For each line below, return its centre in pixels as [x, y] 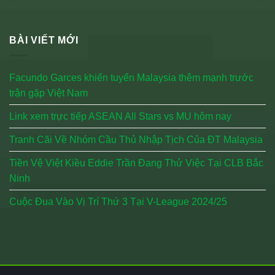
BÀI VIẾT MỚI [44, 41]
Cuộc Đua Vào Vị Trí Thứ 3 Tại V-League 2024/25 [118, 202]
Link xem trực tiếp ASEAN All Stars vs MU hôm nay [120, 116]
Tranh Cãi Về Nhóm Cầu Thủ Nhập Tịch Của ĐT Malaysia [136, 140]
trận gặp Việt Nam [48, 93]
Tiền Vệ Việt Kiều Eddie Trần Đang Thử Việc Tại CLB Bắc [136, 163]
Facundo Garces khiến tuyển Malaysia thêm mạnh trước [131, 78]
